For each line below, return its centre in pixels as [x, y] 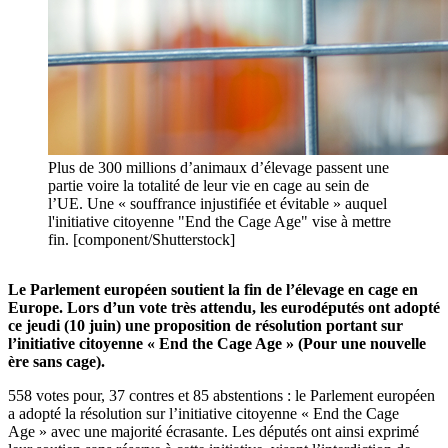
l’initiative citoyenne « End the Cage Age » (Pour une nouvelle [217, 344]
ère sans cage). [56, 362]
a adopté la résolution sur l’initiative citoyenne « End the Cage [203, 414]
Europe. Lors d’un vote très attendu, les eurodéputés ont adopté [224, 308]
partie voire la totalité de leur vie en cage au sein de [208, 186]
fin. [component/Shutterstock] [141, 240]
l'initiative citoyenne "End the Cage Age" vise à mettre [219, 222]
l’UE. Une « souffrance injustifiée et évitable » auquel [217, 204]
